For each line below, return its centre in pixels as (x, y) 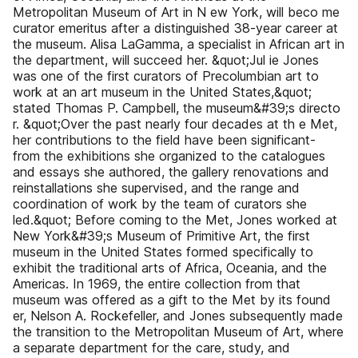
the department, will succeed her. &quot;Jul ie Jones (166, 60)
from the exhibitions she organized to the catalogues (169, 156)
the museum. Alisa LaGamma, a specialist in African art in (179, 44)
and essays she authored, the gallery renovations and (171, 172)
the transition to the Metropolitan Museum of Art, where (178, 332)
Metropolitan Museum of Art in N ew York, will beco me (176, 12)
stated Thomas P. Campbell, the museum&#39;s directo (177, 108)
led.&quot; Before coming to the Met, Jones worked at (175, 220)
